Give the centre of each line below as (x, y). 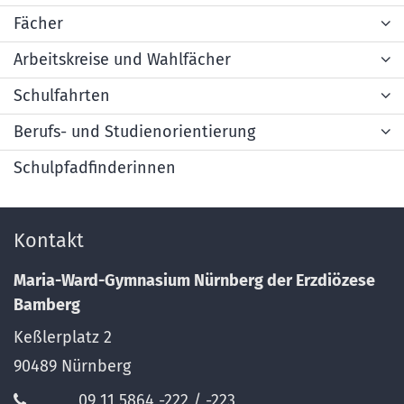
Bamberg (47, 305)
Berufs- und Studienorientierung (134, 132)
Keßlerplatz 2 (63, 338)
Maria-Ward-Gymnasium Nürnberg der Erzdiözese (194, 281)
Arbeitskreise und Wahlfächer (122, 60)
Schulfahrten (62, 96)
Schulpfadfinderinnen (95, 168)
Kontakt (49, 241)
